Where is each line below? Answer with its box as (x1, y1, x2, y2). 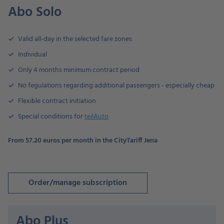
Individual (18, 49, 47, 60)
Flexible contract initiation (18, 95, 96, 107)
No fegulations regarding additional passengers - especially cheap (18, 80, 214, 91)
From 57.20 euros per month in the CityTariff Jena (8, 135, 157, 146)
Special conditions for (18, 111, 84, 122)
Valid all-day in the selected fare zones (18, 33, 132, 45)
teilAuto (84, 111, 108, 122)
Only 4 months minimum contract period (18, 64, 139, 76)
